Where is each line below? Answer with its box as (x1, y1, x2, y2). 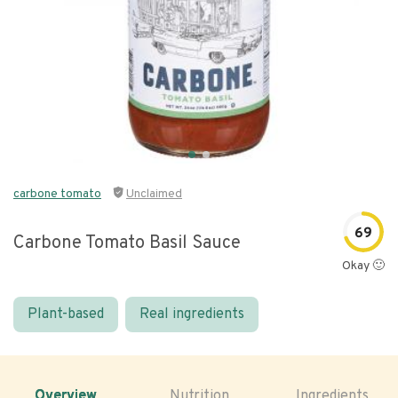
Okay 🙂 (342, 259, 385, 274)
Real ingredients (139, 306, 244, 323)
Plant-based (28, 306, 104, 323)
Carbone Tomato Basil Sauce (13, 231, 241, 255)
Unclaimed (126, 187, 182, 202)
